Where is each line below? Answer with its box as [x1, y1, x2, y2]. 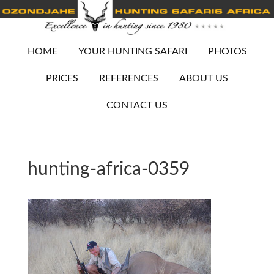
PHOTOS [207, 46, 247, 57]
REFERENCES [99, 73, 158, 84]
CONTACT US [106, 100, 168, 111]
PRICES [46, 73, 78, 84]
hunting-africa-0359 [27, 160, 190, 179]
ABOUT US [179, 73, 228, 84]
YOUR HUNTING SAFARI [78, 46, 187, 57]
